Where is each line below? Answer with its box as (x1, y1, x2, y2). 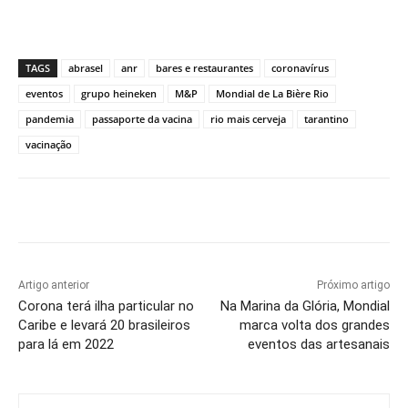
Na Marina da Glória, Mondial (219, 298, 390, 315)
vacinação (25, 138, 72, 152)
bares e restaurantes (156, 61, 253, 76)
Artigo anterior (18, 279, 89, 292)
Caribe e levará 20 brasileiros (18, 317, 190, 334)
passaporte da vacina (92, 112, 192, 127)
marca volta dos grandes (239, 317, 390, 334)
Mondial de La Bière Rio (216, 87, 329, 101)
